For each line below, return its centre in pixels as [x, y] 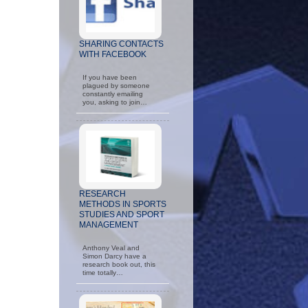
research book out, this [119, 264]
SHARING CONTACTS [121, 44]
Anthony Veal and [111, 247]
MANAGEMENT [109, 224]
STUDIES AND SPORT [122, 214]
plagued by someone [116, 85]
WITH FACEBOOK [113, 54]
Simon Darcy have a [114, 256]
